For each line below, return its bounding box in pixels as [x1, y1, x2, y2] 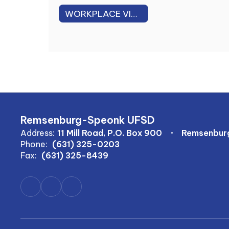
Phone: [20, 139, 48, 149]
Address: [20, 128, 55, 138]
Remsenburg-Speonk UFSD [20, 113, 155, 126]
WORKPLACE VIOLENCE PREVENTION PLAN [131, 8, 137, 19]
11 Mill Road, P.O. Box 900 [57, 128, 162, 138]
